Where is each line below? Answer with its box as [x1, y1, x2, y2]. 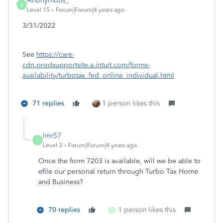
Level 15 [27, 6, 50, 13]
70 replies [48, 206, 80, 214]
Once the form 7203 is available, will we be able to [38, 157, 201, 165]
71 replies [32, 99, 64, 108]
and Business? [38, 178, 85, 186]
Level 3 [43, 142, 62, 149]
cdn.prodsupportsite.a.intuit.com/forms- [22, 61, 150, 69]
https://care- [36, 50, 74, 59]
